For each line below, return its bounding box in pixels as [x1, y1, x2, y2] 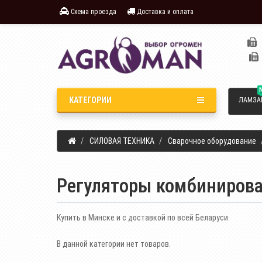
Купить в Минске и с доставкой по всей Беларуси [57, 212, 228, 222]
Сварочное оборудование [168, 136, 256, 146]
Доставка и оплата [135, 7, 194, 16]
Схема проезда [69, 7, 116, 16]
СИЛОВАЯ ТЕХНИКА [89, 136, 154, 146]
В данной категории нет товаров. [57, 239, 171, 249]
